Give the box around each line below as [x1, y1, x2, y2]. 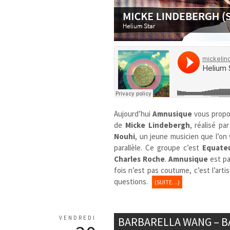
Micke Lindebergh [125, 120, 190, 130]
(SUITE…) [155, 178, 180, 186]
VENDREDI [59, 214, 96, 221]
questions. [114, 176, 150, 186]
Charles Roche [114, 154, 165, 164]
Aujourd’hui [114, 108, 153, 119]
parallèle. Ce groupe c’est [114, 142, 203, 152]
